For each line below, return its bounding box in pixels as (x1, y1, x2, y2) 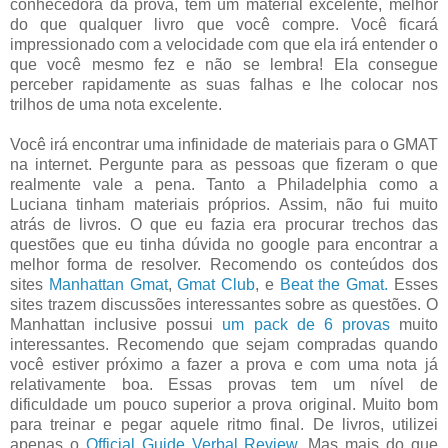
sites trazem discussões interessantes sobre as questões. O (10, 295, 438, 313)
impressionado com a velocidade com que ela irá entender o (10, 35, 438, 53)
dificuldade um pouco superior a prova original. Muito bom (10, 395, 438, 413)
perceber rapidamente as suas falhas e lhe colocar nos (10, 75, 438, 93)
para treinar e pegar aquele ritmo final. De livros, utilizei (10, 415, 438, 433)
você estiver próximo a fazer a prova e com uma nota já (10, 355, 438, 373)
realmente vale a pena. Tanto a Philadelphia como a (10, 175, 438, 193)
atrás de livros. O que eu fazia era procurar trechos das (10, 215, 438, 233)
